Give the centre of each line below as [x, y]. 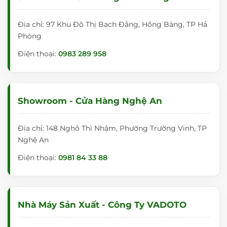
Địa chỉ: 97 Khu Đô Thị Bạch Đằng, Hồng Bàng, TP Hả [112, 24]
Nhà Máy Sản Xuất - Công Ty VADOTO [102, 205]
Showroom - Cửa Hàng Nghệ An [90, 101]
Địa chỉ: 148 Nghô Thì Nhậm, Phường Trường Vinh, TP [112, 128]
